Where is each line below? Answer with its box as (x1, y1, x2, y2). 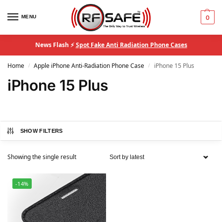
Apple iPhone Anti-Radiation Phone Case (34, 61, 145, 70)
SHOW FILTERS (20, 128, 63, 134)
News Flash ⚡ (35, 41, 76, 49)
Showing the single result (7, 153, 76, 161)
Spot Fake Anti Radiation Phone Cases (75, 41, 187, 49)
